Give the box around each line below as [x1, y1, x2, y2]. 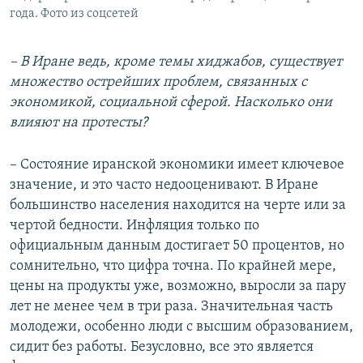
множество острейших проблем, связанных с [10, 74, 307, 90]
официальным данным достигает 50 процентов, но [10, 237, 344, 254]
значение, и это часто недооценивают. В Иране [10, 177, 318, 193]
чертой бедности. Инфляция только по [10, 217, 259, 233]
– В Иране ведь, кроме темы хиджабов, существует [10, 53, 342, 70]
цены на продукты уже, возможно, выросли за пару [10, 278, 346, 294]
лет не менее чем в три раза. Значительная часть [10, 298, 333, 314]
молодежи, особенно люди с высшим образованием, [10, 318, 353, 335]
